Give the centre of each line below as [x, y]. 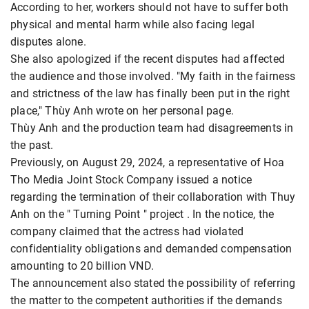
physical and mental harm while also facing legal [133, 24]
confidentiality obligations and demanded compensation [151, 248]
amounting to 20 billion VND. [82, 266]
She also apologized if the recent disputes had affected [148, 59]
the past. [32, 145]
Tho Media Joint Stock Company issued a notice [131, 179]
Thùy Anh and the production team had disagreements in [152, 128]
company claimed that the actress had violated [127, 231]
